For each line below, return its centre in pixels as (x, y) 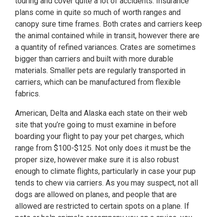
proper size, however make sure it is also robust (97, 160)
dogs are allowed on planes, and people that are (96, 194)
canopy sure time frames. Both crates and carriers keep (108, 24)
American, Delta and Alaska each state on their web (101, 113)
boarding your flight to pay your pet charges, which (100, 136)
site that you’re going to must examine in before (96, 125)
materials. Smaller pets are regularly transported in (100, 70)
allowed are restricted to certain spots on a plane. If (102, 206)
